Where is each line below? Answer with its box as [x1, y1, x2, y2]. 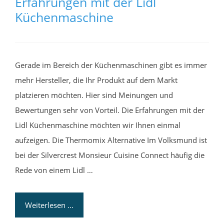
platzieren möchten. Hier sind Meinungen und [15, 90, 173, 100]
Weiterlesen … [25, 200, 73, 210]
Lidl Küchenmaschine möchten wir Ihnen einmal [15, 120, 180, 130]
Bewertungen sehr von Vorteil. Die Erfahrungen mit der [15, 105, 204, 115]
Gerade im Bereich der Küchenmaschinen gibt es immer [15, 60, 207, 70]
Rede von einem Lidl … [15, 165, 93, 175]
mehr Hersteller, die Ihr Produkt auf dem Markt [15, 75, 177, 85]
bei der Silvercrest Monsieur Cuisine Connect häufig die [15, 150, 204, 160]
